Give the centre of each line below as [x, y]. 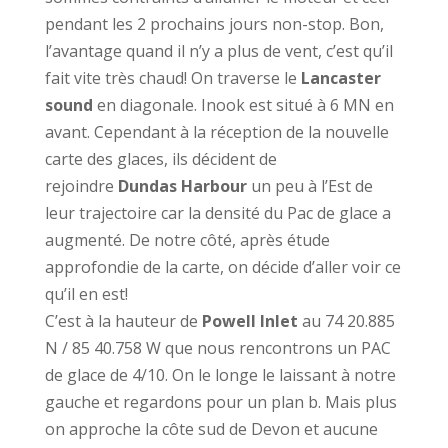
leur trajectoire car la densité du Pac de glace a [217, 213]
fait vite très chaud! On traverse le [172, 78]
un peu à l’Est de [309, 186]
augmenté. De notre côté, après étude [187, 240]
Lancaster [340, 78]
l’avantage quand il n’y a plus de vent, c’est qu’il [218, 51]
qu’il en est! [86, 294]
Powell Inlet [249, 321]
